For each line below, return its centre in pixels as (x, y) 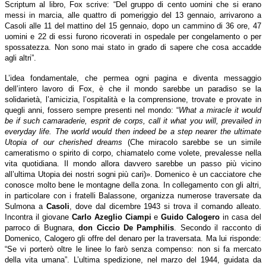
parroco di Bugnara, (42, 227)
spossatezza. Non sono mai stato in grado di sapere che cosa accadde (133, 47)
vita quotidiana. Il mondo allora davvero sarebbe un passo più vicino (133, 163)
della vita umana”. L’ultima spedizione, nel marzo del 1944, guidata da (133, 259)
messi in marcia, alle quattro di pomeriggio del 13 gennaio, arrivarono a (133, 15)
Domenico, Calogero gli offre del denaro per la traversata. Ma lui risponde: (133, 238)
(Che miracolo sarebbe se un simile (194, 142)
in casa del (241, 217)
